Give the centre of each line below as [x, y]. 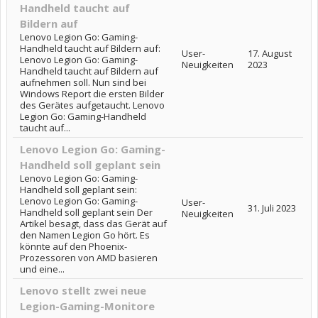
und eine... [42, 269]
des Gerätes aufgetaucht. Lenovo [92, 105]
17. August [270, 53]
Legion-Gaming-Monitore [87, 306]
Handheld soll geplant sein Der [86, 212]
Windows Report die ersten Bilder [92, 94]
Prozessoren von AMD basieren [89, 258]
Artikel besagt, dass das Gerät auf [93, 224]
